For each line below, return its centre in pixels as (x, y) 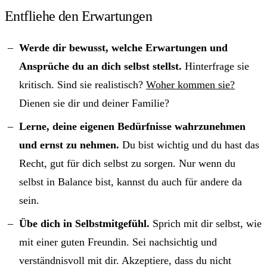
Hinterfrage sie (215, 66)
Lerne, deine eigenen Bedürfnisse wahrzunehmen (132, 127)
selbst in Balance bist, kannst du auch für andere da (131, 182)
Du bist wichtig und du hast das (189, 145)
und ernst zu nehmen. (69, 145)
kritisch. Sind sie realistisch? (83, 85)
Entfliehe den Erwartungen (78, 16)
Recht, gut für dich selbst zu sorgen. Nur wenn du (127, 164)
